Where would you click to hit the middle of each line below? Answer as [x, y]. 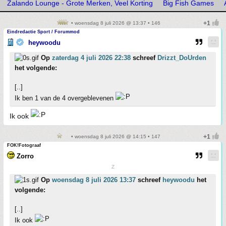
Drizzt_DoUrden [182, 58]
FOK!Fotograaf [24, 145]
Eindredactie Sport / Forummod [43, 32]
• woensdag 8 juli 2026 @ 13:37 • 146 [115, 23]
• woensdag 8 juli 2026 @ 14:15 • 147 [115, 136]
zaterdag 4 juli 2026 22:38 [91, 58]
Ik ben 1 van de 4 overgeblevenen [65, 98]
